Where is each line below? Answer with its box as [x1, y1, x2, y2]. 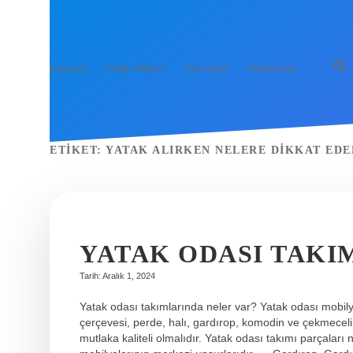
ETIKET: [50, 144, 106, 156]
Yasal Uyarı [184, 63, 229, 73]
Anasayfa [50, 63, 86, 73]
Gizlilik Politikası [105, 63, 165, 73]
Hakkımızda [247, 63, 294, 73]
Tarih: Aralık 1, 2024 [80, 271, 155, 281]
